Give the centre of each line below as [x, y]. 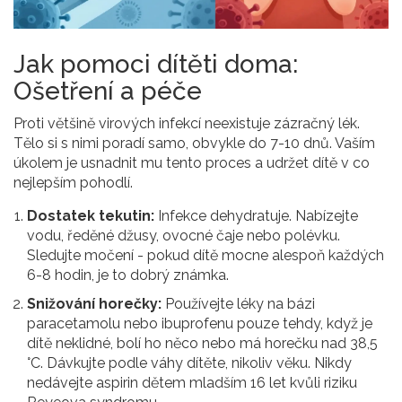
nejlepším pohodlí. [73, 183]
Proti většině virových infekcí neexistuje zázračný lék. [187, 124]
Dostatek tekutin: [91, 216]
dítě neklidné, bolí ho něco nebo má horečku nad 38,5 [202, 344]
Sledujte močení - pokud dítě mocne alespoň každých [205, 256]
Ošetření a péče [108, 92]
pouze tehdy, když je [303, 324]
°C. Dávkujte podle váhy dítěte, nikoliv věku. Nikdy [189, 363]
